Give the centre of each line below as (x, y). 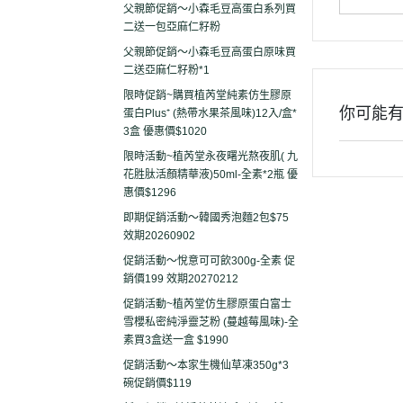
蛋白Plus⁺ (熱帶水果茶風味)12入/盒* (210, 113)
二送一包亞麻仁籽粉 (172, 27)
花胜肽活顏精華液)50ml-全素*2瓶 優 (210, 175)
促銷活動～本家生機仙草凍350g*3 (206, 365)
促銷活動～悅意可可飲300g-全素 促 (209, 261)
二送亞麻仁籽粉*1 (166, 70)
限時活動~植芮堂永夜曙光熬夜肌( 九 (210, 157)
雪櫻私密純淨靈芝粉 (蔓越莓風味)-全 (211, 322)
